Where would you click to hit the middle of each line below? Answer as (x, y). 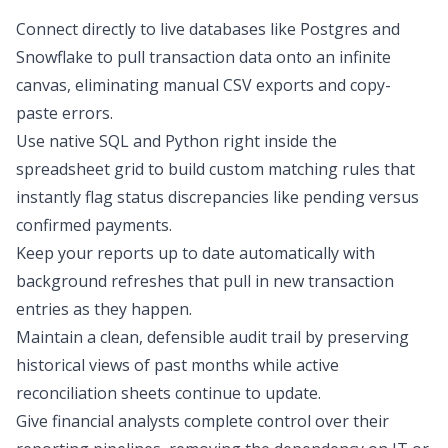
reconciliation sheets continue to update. (168, 393)
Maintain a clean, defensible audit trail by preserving (212, 337)
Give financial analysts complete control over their (202, 421)
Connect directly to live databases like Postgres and (208, 29)
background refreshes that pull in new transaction (205, 281)
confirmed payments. (94, 225)
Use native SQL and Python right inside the (176, 141)
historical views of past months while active (177, 365)
